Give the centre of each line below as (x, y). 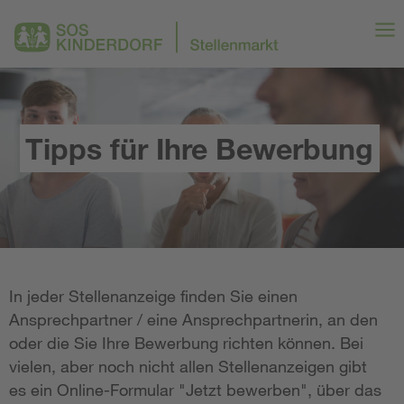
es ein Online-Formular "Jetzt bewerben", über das (195, 390)
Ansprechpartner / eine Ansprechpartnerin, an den (193, 319)
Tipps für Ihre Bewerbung (200, 148)
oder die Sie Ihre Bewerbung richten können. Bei (186, 343)
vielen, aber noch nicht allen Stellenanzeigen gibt (188, 366)
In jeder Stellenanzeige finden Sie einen (153, 296)
